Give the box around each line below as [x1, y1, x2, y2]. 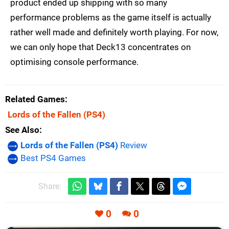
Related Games [5, 94, 65, 105]
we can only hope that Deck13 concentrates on [10, 42, 191, 53]
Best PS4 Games [20, 153, 86, 164]
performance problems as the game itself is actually [10, 12, 211, 23]
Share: [38, 181, 61, 192]
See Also [5, 125, 39, 135]
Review [118, 140, 147, 151]
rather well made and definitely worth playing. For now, [10, 27, 218, 38]
